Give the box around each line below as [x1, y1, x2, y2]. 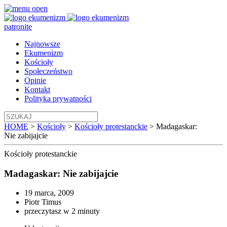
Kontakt [24, 85, 50, 94]
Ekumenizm [24, 49, 63, 57]
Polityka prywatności [24, 94, 92, 103]
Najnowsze [24, 40, 60, 48]
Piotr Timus [24, 198, 61, 207]
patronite [4, 22, 32, 31]
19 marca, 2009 [24, 188, 74, 198]
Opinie [24, 76, 46, 85]
